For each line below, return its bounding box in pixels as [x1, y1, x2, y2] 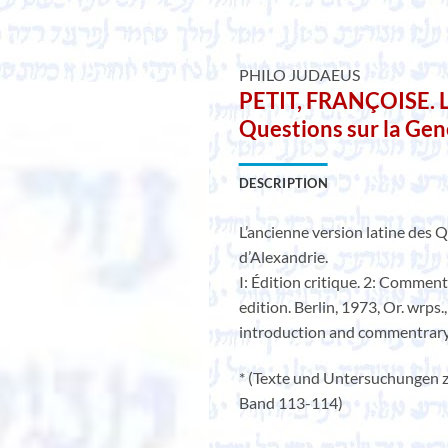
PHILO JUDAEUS [239, 64, 360, 84]
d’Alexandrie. [239, 247, 328, 267]
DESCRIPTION [239, 175, 328, 192]
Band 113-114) [239, 393, 343, 413]
